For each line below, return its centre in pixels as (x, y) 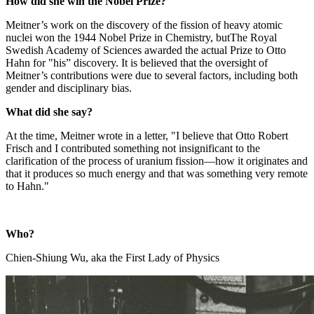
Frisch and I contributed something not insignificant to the (133, 148)
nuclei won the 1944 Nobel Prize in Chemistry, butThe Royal (141, 37)
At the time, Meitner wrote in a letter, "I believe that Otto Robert (147, 135)
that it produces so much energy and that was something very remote (157, 173)
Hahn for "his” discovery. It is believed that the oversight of (137, 62)
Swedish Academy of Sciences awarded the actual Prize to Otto (146, 50)
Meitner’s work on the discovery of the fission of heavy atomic (144, 25)
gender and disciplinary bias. (69, 88)
